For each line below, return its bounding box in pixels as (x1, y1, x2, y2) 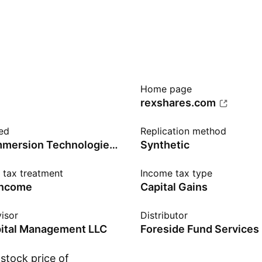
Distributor (140, 209, 188, 221)
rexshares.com (140, 96, 216, 109)
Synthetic (140, 139, 189, 151)
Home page (140, 83, 192, 95)
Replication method (140, 125, 226, 137)
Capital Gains (140, 181, 208, 193)
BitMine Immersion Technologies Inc (109, 139, 118, 151)
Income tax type (140, 167, 212, 179)
